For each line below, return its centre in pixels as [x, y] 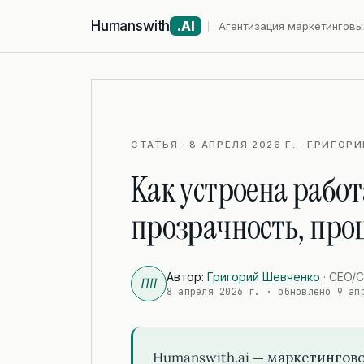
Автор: [187, 276]
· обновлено [299, 291]
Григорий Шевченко [264, 276]
